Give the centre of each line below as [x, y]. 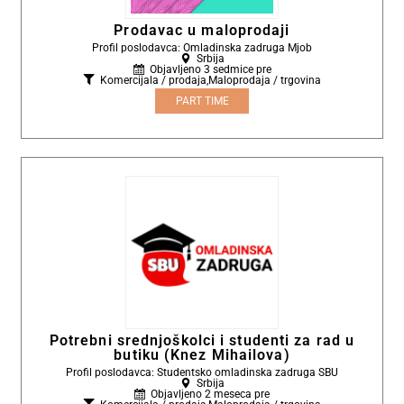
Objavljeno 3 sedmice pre [210, 70]
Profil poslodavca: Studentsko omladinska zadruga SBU [202, 373]
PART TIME [202, 101]
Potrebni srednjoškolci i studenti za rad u [202, 341]
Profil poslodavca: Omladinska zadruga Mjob [202, 48]
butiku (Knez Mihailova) [202, 355]
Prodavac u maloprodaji [202, 31]
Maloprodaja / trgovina [264, 81]
